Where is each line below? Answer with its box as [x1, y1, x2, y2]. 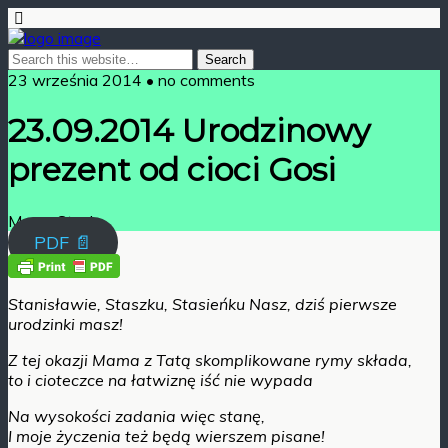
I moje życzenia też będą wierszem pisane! [8, 425, 325, 446]
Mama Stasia [8, 210, 102, 231]
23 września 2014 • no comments [8, 70, 255, 90]
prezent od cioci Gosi [8, 150, 336, 190]
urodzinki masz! [8, 313, 123, 334]
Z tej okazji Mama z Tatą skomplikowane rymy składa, [8, 349, 412, 370]
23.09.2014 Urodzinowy [8, 111, 370, 151]
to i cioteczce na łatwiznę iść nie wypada [8, 369, 313, 390]
